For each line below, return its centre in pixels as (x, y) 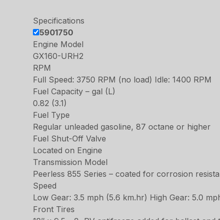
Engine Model (58, 44)
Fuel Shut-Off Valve (70, 138)
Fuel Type (52, 115)
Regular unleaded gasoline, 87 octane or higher (122, 127)
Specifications (59, 21)
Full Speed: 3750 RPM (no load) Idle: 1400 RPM (123, 80)
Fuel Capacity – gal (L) (74, 91)
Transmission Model (70, 162)
